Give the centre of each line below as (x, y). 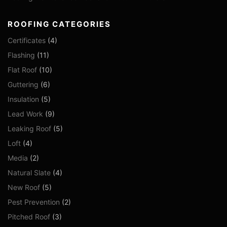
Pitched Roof (29, 217)
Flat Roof (22, 70)
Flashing (21, 55)
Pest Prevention (34, 202)
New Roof (24, 187)
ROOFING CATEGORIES (59, 24)
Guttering (23, 85)
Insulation (23, 99)
